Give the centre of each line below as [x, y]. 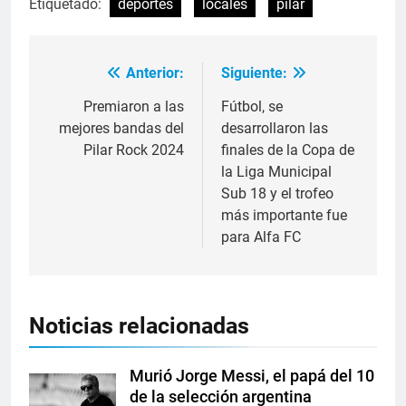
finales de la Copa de [288, 150]
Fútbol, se [252, 107]
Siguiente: [254, 73]
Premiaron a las [134, 107]
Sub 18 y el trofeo [277, 194]
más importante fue [284, 216]
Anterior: [155, 73]
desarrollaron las [275, 129]
